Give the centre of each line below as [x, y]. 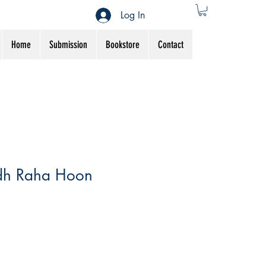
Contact [171, 45]
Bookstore [123, 45]
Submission [68, 45]
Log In [133, 15]
